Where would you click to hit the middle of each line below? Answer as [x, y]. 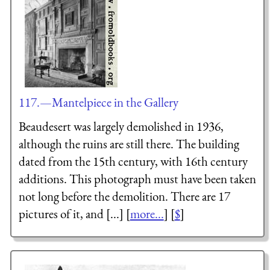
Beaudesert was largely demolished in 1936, [121, 126]
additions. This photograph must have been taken [137, 178]
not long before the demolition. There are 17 [124, 196]
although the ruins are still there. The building [129, 143]
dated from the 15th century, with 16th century [133, 161]
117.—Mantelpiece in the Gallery [98, 102]
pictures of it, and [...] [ [74, 213]
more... [147, 213]
